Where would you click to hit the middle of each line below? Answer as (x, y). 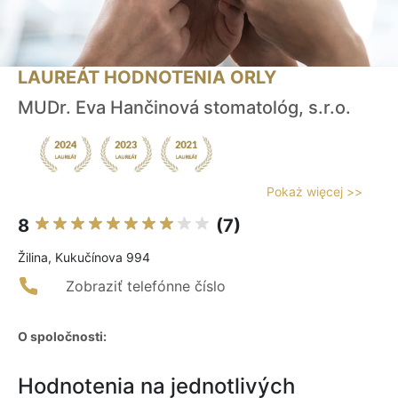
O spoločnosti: (62, 337)
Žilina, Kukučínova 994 (84, 258)
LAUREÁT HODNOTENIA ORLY (147, 78)
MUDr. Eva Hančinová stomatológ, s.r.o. (184, 108)
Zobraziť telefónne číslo (146, 287)
